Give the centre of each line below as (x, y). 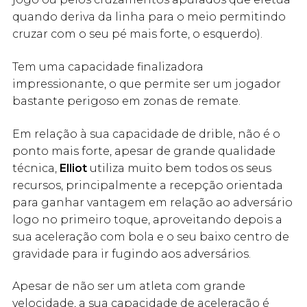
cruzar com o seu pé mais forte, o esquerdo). (137, 34)
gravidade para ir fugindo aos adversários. (132, 254)
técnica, (36, 168)
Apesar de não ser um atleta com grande (129, 286)
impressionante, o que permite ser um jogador (147, 84)
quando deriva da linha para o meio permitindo (149, 17)
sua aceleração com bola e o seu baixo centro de (151, 236)
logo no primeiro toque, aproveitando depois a (147, 219)
